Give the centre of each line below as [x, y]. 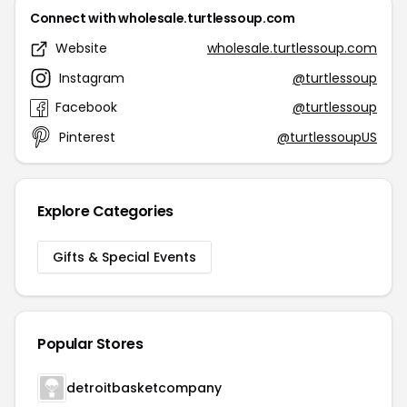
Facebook [86, 107]
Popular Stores [90, 344]
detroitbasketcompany [144, 388]
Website [81, 48]
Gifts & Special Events [124, 257]
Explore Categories [105, 211]
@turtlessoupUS [327, 137]
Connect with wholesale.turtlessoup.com [163, 18]
